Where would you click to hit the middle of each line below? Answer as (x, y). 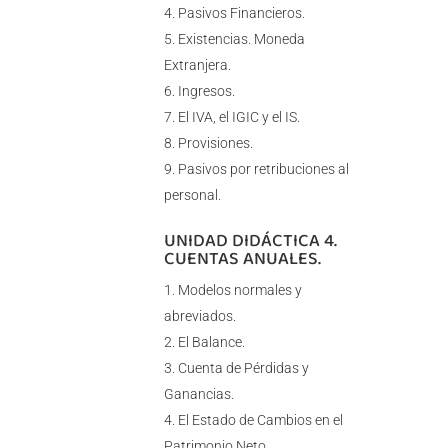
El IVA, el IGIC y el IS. (238, 117)
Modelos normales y (239, 290)
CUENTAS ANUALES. (242, 258)
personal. (192, 195)
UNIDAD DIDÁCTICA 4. (250, 240)
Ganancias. (198, 394)
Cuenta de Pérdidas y (243, 368)
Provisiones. (215, 143)
